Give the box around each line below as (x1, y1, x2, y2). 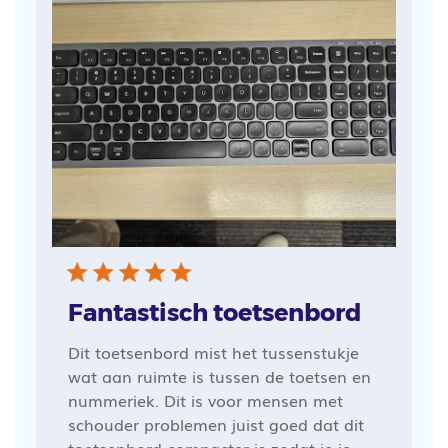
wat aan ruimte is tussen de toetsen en (67, 363, 371, 388)
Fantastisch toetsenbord (67, 297, 361, 327)
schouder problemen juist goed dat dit (67, 411, 364, 436)
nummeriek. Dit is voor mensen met (67, 387, 343, 412)
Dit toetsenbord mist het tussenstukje (67, 339, 359, 364)
